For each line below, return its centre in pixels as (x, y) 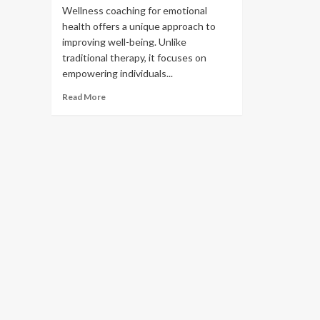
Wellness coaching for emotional (135, 10)
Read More (84, 97)
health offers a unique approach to (139, 26)
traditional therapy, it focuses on (134, 57)
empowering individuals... (117, 73)
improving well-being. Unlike (124, 42)
